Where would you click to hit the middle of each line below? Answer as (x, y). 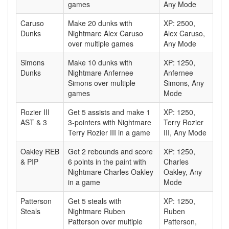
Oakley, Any (183, 172)
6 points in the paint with (107, 162)
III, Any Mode (185, 132)
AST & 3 (34, 122)
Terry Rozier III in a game (109, 132)
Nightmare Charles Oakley (111, 172)
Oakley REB (40, 151)
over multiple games (101, 43)
